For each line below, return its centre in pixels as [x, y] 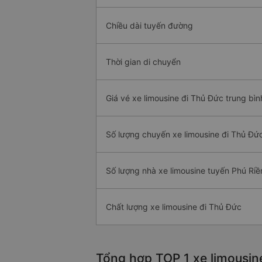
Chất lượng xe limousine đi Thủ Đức [174, 207]
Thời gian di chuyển [143, 62]
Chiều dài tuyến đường [149, 25]
